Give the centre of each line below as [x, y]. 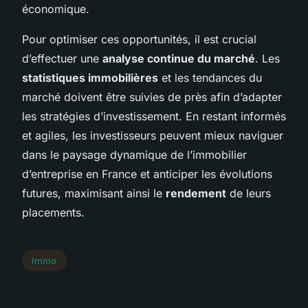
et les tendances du [210, 77]
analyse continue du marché [179, 58]
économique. [56, 9]
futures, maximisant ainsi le [94, 193]
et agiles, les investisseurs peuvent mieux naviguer [153, 135]
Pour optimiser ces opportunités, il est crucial [139, 39]
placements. [53, 212]
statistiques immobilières [90, 77]
